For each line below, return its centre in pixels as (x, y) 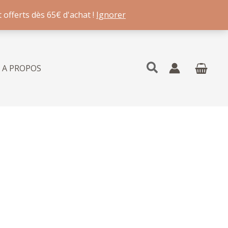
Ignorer (111, 15)
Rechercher (178, 67)
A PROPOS (21, 68)
